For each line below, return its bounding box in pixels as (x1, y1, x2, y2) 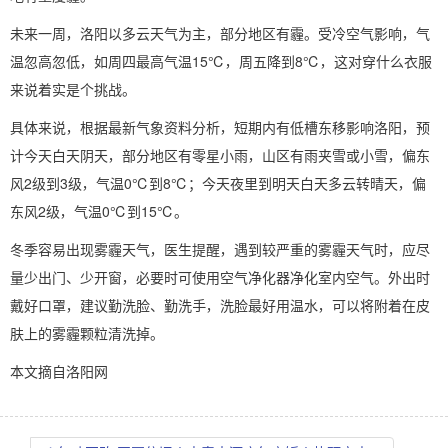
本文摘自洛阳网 (10, 365, 108, 379)
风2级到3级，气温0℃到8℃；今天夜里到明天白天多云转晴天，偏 (10, 177, 426, 191)
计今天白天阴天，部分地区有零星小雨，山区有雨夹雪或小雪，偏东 (10, 149, 430, 163)
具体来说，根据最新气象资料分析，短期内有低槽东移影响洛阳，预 (10, 121, 430, 135)
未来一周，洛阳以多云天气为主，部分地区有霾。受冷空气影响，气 (10, 27, 430, 41)
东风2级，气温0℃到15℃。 (10, 205, 188, 219)
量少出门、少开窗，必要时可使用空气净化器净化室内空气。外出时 (10, 271, 430, 285)
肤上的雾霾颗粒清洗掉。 (10, 327, 164, 341)
